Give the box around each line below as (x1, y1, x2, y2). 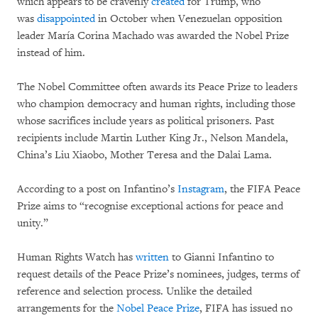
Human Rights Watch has (17, 251, 136, 265)
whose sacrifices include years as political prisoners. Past (17, 114, 274, 128)
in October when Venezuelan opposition (95, 12, 283, 26)
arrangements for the (17, 302, 116, 316)
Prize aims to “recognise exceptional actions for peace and (17, 199, 283, 214)
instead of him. (17, 46, 85, 60)
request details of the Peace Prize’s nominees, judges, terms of (17, 268, 300, 282)
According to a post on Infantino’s (17, 182, 177, 197)
